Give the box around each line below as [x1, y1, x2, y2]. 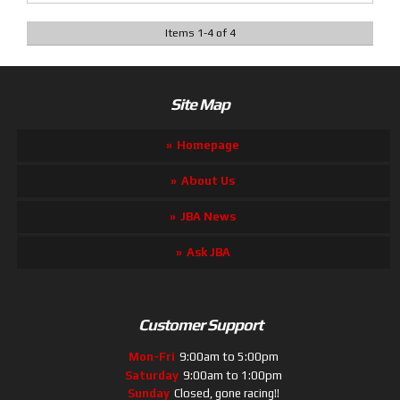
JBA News [180, 210, 237, 224]
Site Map [171, 94, 229, 113]
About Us [181, 174, 236, 188]
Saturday [125, 368, 179, 382]
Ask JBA [186, 246, 230, 260]
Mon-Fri [129, 350, 176, 364]
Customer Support [137, 315, 262, 335]
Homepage [177, 137, 240, 152]
